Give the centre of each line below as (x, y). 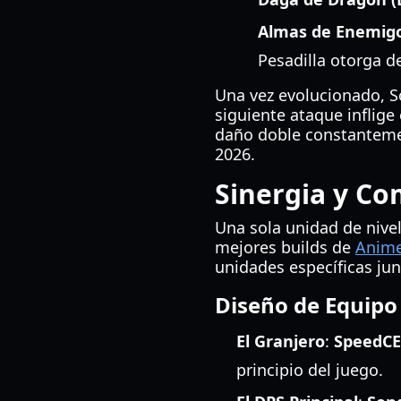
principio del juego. (310, 370)
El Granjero (281, 341)
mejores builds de (285, 247)
